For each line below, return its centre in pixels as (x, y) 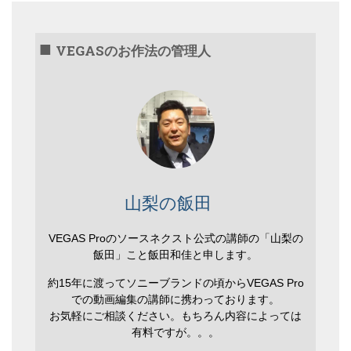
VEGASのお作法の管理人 (134, 50)
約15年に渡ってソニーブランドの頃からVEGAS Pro (175, 282)
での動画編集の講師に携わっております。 (175, 299)
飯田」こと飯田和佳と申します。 (175, 254)
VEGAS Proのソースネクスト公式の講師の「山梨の (175, 238)
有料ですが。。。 (175, 332)
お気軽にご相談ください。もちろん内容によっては (175, 315)
